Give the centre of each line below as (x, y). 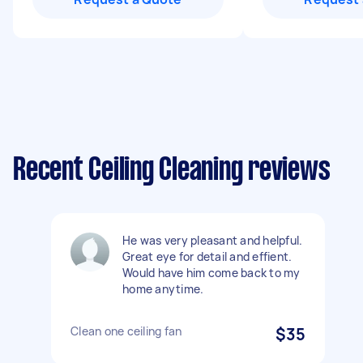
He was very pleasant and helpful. (213, 240)
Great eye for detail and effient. (207, 256)
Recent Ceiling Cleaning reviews (172, 171)
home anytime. (163, 289)
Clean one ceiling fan (126, 331)
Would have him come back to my (211, 273)
